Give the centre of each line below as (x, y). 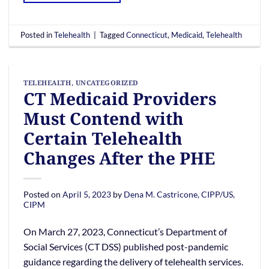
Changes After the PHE (119, 158)
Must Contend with (104, 119)
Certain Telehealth (103, 138)
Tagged (113, 35)
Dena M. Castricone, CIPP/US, (179, 195)
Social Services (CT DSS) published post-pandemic (126, 247)
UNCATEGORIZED (107, 82)
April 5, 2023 (87, 195)
